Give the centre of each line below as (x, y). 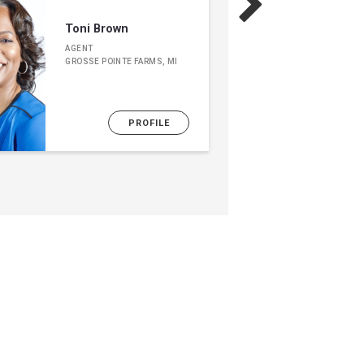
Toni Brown (97, 29)
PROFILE (149, 123)
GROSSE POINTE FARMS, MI (121, 61)
